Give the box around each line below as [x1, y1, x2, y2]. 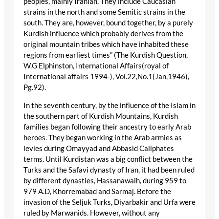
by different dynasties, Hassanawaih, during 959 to [23, 176, 186, 185]
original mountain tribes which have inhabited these [23, 40, 189, 49]
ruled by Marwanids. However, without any [23, 208, 160, 217]
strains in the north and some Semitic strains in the [23, 8, 185, 17]
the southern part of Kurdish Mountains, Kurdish [23, 111, 178, 120]
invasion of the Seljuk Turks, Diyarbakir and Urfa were [23, 197, 196, 206]
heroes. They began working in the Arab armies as [23, 133, 182, 142]
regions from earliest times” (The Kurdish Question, [23, 51, 188, 60]
